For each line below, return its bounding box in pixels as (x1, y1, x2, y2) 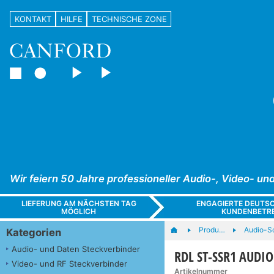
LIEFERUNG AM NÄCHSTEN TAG (21, 198, 136, 208)
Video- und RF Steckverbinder (12, 258, 127, 268)
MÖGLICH (61, 206, 97, 216)
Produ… (198, 224, 225, 234)
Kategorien (6, 226, 61, 239)
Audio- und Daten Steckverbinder (12, 243, 140, 254)
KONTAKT (14, 13, 51, 24)
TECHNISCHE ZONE (91, 13, 167, 24)
